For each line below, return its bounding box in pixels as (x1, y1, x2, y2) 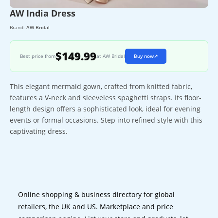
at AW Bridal (96, 53, 125, 59)
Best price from (20, 53, 55, 59)
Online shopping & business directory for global (18, 189, 175, 199)
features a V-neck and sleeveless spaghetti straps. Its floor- (10, 92, 201, 102)
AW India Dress (10, 7, 75, 19)
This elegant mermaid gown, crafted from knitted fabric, (10, 81, 192, 91)
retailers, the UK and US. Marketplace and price (18, 201, 174, 211)
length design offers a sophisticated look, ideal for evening (10, 104, 200, 113)
